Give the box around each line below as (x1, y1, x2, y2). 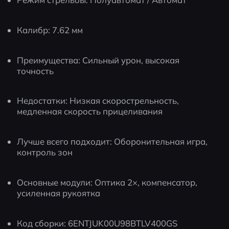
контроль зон (17, 147, 73, 158)
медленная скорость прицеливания (17, 106, 163, 117)
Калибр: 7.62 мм (17, 24, 83, 35)
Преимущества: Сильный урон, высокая (17, 54, 180, 65)
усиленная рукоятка (17, 187, 101, 198)
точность (17, 65, 54, 76)
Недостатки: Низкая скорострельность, (17, 95, 179, 106)
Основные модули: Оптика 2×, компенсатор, (17, 176, 198, 188)
